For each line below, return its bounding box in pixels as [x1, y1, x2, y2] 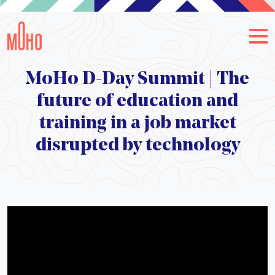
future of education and [37, 92, 238, 111]
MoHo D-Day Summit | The [26, 70, 249, 89]
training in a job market [39, 114, 236, 133]
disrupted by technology [35, 136, 240, 155]
